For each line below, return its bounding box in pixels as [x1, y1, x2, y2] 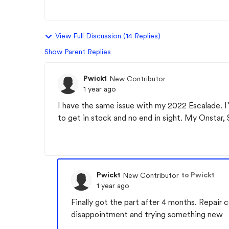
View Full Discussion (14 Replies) [55, 32, 161, 40]
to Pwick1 [181, 171, 214, 179]
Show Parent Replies [44, 48, 111, 56]
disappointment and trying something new [71, 210, 223, 219]
